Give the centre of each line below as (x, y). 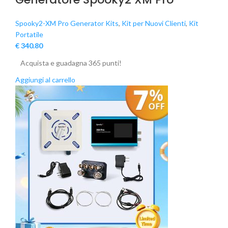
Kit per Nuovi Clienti (154, 23)
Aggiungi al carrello (45, 80)
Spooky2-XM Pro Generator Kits (67, 23)
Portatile (29, 35)
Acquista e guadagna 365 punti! (71, 63)
